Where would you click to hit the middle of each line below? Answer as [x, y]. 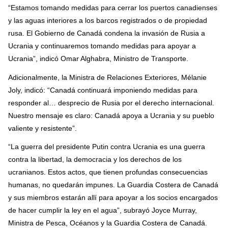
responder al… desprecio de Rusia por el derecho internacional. [111, 103]
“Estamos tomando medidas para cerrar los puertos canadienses [113, 8]
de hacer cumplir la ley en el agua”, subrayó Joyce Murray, [103, 210]
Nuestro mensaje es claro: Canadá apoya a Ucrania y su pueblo [111, 115]
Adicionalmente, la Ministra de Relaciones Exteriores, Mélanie [107, 77]
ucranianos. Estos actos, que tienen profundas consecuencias [108, 172]
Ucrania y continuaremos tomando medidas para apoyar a [102, 46]
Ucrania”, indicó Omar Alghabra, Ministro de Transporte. [98, 59]
